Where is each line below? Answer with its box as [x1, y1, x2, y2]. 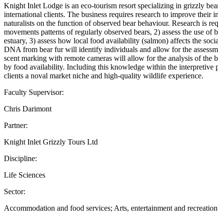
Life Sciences [4, 170, 45, 179]
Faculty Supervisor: [4, 88, 64, 96]
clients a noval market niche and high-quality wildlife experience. [4, 71, 203, 80]
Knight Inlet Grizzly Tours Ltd [4, 137, 98, 146]
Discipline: [4, 154, 37, 163]
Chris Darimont [4, 104, 52, 113]
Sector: [4, 187, 25, 196]
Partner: [4, 121, 28, 129]
